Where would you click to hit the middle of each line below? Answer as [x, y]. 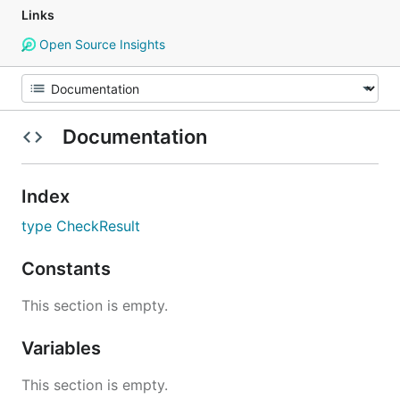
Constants [68, 269]
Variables [63, 348]
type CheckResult [81, 226]
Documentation [134, 137]
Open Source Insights [100, 44]
